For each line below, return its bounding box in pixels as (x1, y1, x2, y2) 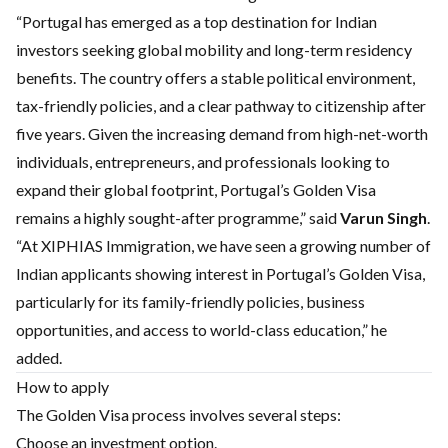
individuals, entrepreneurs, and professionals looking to (16, 152, 390, 171)
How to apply (16, 377, 109, 396)
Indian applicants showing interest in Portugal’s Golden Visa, (16, 264, 425, 283)
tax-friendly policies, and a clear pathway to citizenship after (16, 96, 426, 115)
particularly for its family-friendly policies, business (16, 292, 365, 311)
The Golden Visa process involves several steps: (16, 405, 341, 424)
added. (16, 348, 62, 367)
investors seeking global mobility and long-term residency (16, 40, 412, 59)
